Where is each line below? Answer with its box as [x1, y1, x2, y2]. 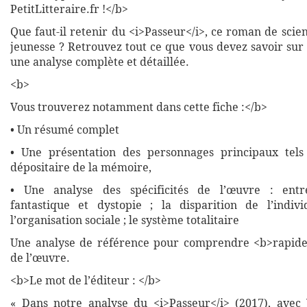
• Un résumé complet [10, 123, 119, 138]
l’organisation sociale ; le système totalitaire [10, 213, 239, 228]
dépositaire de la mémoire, [10, 160, 151, 175]
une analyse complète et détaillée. [10, 55, 189, 70]
